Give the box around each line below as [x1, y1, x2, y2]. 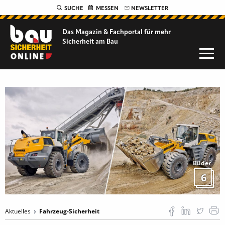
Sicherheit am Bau [62, 39, 119, 45]
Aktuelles [5, 207, 32, 215]
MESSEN [96, 6, 119, 12]
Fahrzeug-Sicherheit [39, 207, 99, 215]
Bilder [193, 159, 211, 167]
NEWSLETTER [131, 6, 168, 12]
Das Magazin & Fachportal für [62, 29, 155, 36]
